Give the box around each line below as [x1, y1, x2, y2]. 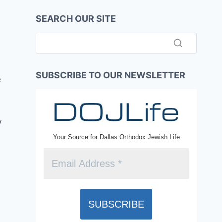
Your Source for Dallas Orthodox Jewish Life [53, 133, 180, 141]
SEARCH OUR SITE [36, 13, 116, 24]
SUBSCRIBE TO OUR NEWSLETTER [36, 70, 185, 81]
